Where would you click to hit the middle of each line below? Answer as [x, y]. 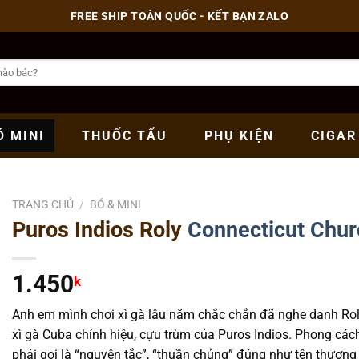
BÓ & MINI [116, 204]
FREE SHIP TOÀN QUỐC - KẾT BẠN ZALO [179, 16]
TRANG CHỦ [43, 204]
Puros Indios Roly [100, 230]
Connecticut [246, 230]
